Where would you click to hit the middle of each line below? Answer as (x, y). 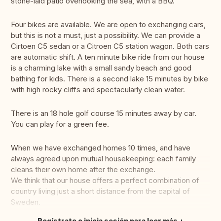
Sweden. (26, 202)
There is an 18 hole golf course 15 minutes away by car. (104, 113)
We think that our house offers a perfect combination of (105, 181)
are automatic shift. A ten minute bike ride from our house (108, 57)
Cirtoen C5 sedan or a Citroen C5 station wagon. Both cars (110, 46)
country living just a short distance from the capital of (100, 191)
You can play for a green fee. (60, 124)
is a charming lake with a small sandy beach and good (101, 68)
